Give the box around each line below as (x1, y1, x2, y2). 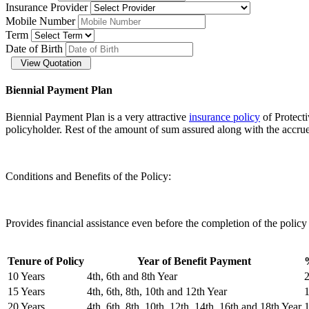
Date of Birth (6, 42, 63, 54)
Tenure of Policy (8, 255, 84, 268)
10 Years (8, 270, 45, 283)
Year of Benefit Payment (137, 255, 251, 268)
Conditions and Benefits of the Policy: (6, 170, 171, 183)
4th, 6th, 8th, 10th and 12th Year (87, 286, 227, 298)
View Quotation (21, 57, 81, 68)
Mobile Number (6, 14, 75, 27)
